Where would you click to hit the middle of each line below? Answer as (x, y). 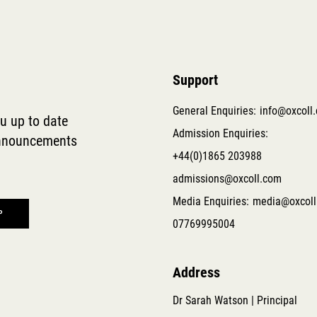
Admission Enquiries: (220, 134)
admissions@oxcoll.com (227, 179)
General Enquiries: (214, 111)
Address (196, 273)
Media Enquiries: (211, 202)
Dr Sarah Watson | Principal (235, 301)
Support (195, 80)
